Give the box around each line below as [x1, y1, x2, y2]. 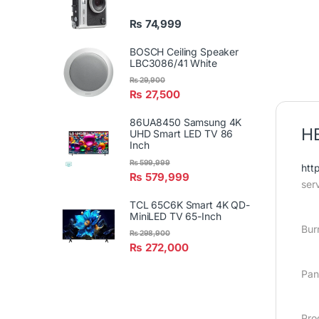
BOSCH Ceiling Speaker [130, 46, 239, 58]
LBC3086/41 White [130, 57, 217, 70]
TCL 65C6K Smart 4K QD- [130, 198, 250, 211]
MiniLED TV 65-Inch [130, 209, 221, 222]
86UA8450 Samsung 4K [130, 116, 242, 129]
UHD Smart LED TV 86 [130, 127, 234, 140]
